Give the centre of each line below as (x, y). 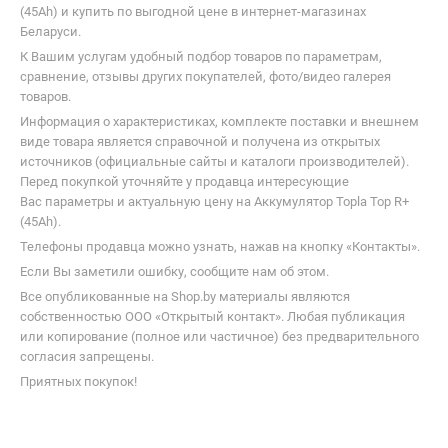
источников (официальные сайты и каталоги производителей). (214, 161)
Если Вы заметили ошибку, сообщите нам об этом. (174, 271)
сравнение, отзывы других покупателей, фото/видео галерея (205, 76)
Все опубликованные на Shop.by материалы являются (185, 296)
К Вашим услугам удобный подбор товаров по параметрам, (201, 56)
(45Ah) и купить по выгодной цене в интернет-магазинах (193, 11)
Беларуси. (50, 31)
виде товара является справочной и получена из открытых (200, 141)
